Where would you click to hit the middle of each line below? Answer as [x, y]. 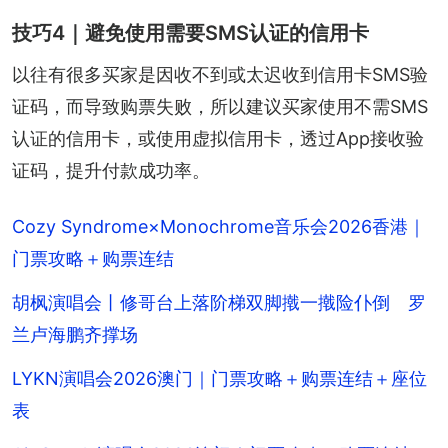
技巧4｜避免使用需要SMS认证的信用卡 [190, 32]
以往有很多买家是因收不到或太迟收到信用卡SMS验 [220, 74]
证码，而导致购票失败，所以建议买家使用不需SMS [220, 106]
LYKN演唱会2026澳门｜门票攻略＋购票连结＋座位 [219, 378]
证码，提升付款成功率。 [111, 170]
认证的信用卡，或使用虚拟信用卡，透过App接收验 [218, 138]
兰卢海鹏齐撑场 [75, 334]
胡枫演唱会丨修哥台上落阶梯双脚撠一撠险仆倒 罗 [219, 302]
